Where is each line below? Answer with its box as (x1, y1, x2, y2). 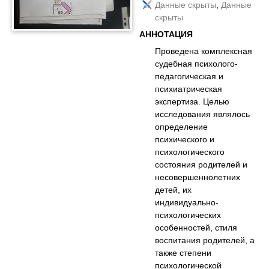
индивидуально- (155, 196, 219, 208)
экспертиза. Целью (155, 95, 230, 107)
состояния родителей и (155, 159, 248, 170)
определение (155, 121, 208, 132)
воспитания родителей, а (155, 234, 255, 246)
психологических (155, 209, 222, 220)
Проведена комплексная (155, 45, 253, 56)
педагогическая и (155, 70, 224, 82)
